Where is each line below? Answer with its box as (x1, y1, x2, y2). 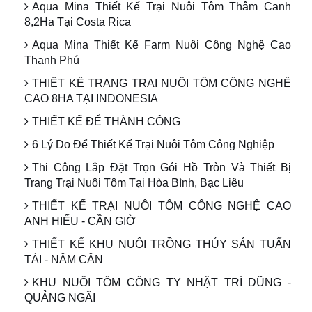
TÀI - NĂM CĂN (24, 253, 103, 266)
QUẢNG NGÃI (24, 292, 95, 304)
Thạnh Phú (24, 54, 79, 67)
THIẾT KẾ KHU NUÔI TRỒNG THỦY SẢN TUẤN (32, 238, 291, 251)
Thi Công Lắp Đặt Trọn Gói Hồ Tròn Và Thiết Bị (32, 162, 291, 174)
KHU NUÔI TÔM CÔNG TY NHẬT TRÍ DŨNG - (32, 276, 291, 289)
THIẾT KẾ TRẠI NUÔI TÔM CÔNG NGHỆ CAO (32, 200, 291, 212)
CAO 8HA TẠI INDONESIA (24, 93, 158, 105)
